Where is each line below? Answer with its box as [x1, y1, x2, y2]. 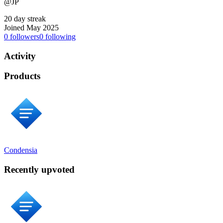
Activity [4, 50, 36, 61]
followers [8, 32, 39, 41]
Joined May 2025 [4, 23, 59, 32]
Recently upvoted [4, 164, 75, 175]
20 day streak [4, 14, 46, 23]
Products [4, 71, 40, 82]
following [43, 32, 76, 41]
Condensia [4, 146, 37, 155]
